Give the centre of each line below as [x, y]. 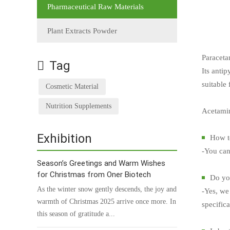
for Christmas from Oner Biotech [94, 174]
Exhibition [64, 138]
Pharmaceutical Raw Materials [95, 6]
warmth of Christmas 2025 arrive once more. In [107, 201]
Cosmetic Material [72, 86]
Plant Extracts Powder [82, 31]
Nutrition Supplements [79, 106]
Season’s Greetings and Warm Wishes [101, 163]
